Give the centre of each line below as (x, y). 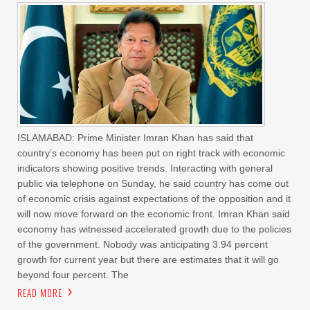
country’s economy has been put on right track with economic (151, 153)
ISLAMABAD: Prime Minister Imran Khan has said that (135, 137)
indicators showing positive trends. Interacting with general (145, 168)
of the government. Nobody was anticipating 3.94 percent (143, 244)
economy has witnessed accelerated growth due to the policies (154, 229)
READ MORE (40, 292)
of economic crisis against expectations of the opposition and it (154, 198)
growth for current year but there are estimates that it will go (148, 259)
